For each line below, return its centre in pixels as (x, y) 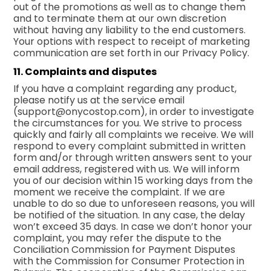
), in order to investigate (198, 111)
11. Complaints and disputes (85, 71)
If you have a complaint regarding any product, (125, 88)
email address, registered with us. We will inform (127, 169)
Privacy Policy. (216, 53)
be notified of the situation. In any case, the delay (129, 215)
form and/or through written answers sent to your (133, 157)
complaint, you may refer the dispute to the (118, 238)
